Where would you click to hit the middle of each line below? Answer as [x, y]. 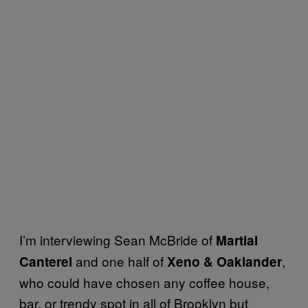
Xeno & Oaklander [224, 261]
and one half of [120, 261]
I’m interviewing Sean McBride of [118, 239]
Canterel [46, 261]
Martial [237, 240]
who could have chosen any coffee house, [144, 282]
